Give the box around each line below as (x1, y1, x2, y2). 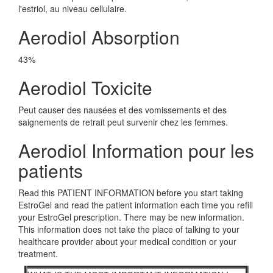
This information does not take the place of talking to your (18, 223, 239, 235)
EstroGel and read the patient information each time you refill (18, 199, 253, 211)
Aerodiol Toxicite (18, 74, 152, 101)
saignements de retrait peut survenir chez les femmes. (18, 116, 228, 128)
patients (18, 157, 83, 183)
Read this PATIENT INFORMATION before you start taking (18, 186, 243, 199)
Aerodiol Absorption (18, 24, 180, 50)
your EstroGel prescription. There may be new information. (18, 211, 244, 223)
